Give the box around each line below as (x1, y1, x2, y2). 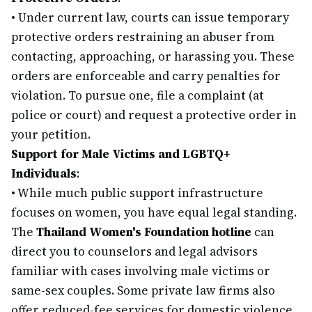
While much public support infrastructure (17, 185, 263, 201)
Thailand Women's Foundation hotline (36, 224, 251, 240)
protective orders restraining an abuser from (11, 29, 274, 45)
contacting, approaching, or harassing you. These (11, 48, 295, 65)
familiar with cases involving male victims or (11, 263, 270, 279)
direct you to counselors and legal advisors (11, 243, 258, 260)
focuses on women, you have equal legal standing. (11, 204, 297, 221)
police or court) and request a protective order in (11, 107, 297, 123)
